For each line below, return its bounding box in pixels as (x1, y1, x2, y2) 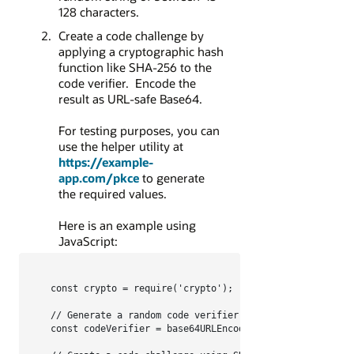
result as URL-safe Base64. (58, 91, 202, 107)
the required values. (58, 186, 167, 202)
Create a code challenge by (58, 28, 204, 44)
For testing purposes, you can (58, 122, 220, 139)
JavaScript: (58, 233, 118, 250)
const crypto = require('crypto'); (51, 283, 233, 295)
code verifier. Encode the (58, 75, 196, 92)
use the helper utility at (58, 138, 183, 155)
